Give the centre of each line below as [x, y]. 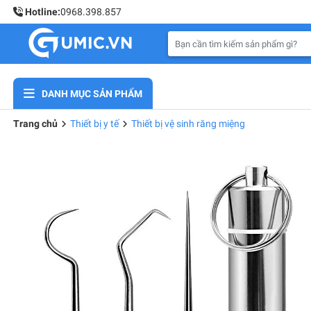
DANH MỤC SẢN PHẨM [92, 93]
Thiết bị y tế [94, 124]
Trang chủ [35, 124]
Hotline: [42, 11]
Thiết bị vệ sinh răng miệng [188, 124]
